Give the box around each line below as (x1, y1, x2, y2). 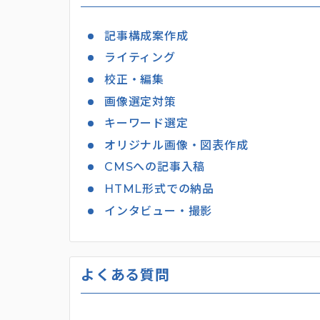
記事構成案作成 (104, 29, 189, 43)
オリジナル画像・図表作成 (104, 138, 249, 152)
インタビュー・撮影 (104, 204, 213, 218)
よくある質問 (81, 266, 170, 284)
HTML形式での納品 (104, 182, 214, 196)
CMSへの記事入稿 (104, 160, 206, 174)
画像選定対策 (104, 94, 176, 109)
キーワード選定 (104, 116, 189, 131)
